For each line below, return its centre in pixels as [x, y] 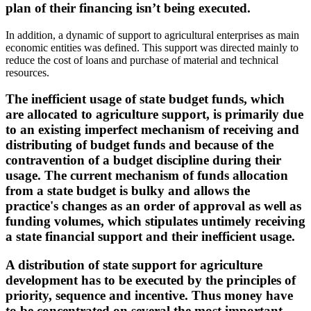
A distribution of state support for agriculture [134, 265]
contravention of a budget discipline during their [143, 160]
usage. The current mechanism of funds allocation [147, 176]
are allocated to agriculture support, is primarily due [154, 115]
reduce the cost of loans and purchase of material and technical [142, 60]
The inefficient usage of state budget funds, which [145, 99]
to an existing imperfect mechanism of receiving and [152, 130]
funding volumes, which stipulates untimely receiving [155, 221]
